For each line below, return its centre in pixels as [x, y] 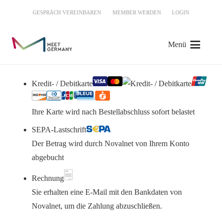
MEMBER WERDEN [137, 12]
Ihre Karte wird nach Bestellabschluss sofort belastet [113, 112]
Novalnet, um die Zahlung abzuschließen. [97, 206]
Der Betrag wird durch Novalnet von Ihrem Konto [111, 143]
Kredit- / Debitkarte [62, 83]
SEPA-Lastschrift [59, 130]
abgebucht [48, 157]
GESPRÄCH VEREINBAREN [67, 12]
